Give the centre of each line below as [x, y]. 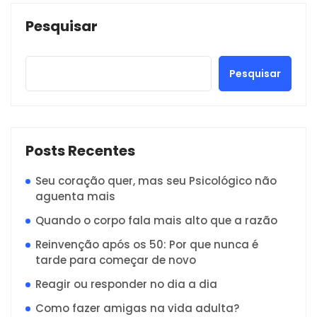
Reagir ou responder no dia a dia [126, 284]
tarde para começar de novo [116, 260]
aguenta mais [75, 197]
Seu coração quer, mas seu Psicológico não [156, 181]
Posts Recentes [80, 151]
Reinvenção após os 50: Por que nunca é [147, 245]
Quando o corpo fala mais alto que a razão [156, 221]
